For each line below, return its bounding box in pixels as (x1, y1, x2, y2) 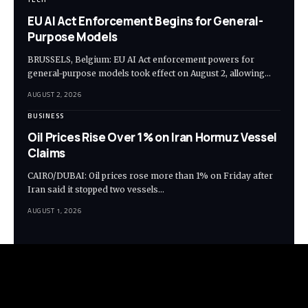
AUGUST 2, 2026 (27, 89, 82, 100)
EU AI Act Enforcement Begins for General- (27, 13, 263, 30)
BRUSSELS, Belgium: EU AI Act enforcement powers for (27, 54, 254, 65)
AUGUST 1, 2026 (27, 206, 82, 217)
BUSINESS (27, 111, 64, 122)
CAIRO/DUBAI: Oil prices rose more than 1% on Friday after (27, 170, 273, 181)
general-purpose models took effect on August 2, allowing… (27, 68, 271, 79)
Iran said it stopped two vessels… (27, 184, 164, 195)
